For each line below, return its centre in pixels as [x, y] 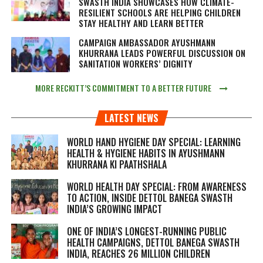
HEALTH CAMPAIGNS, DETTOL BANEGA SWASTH [153, 242]
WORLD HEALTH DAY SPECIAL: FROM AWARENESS [156, 186]
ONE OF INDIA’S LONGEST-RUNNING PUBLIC [146, 231]
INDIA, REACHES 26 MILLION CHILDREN [138, 253]
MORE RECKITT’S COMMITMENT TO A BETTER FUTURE [123, 87]
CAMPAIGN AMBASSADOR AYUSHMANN [147, 42]
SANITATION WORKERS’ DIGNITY [135, 63]
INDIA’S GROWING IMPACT [114, 209]
